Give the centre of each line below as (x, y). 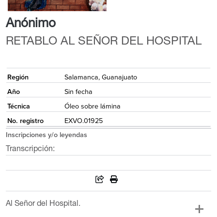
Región (18, 77)
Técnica (18, 106)
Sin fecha (78, 92)
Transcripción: (30, 150)
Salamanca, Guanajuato (101, 77)
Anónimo (31, 24)
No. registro (25, 121)
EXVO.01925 (83, 121)
